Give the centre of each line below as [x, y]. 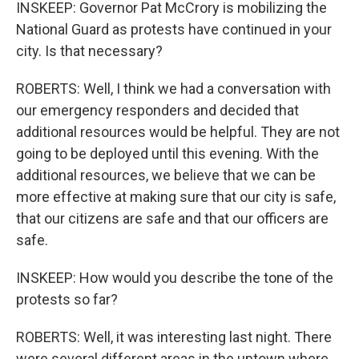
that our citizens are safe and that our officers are [172, 218]
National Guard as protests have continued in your [174, 29]
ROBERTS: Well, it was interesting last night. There [174, 337]
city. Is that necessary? [89, 51]
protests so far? [67, 299]
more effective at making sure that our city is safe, [176, 197]
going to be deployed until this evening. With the [167, 153]
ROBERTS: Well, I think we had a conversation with [173, 89]
